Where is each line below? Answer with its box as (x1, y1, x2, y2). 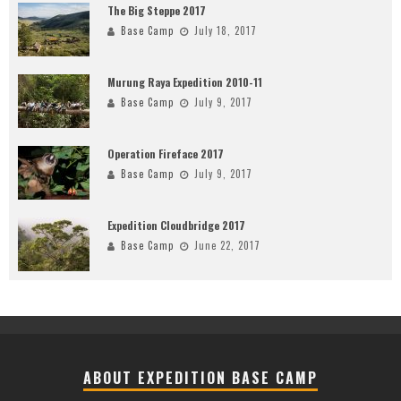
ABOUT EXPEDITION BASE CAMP (83, 367, 318, 389)
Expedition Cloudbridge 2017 (107, 218, 245, 234)
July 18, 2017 (194, 23, 257, 38)
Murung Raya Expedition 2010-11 (107, 74, 262, 90)
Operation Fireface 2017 (107, 146, 224, 162)
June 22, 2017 (194, 238, 260, 253)
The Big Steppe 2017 (107, 3, 206, 19)
